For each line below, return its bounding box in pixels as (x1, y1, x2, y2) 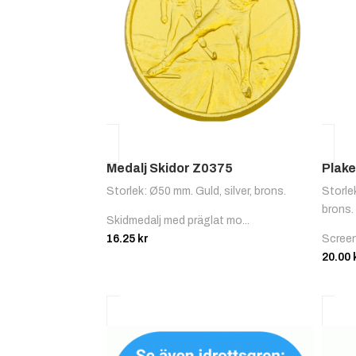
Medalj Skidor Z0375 (106, 161, 234, 176)
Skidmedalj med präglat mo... (106, 215, 250, 227)
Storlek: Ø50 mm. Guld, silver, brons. (106, 185, 287, 198)
